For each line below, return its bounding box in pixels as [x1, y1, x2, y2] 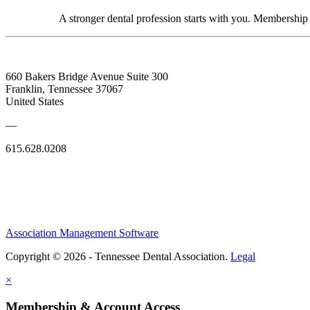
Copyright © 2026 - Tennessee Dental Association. [6, 250, 230, 263]
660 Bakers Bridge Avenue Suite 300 [6, 70, 168, 82]
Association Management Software [6, 227, 158, 239]
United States [6, 95, 64, 107]
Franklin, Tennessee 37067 [6, 82, 123, 95]
